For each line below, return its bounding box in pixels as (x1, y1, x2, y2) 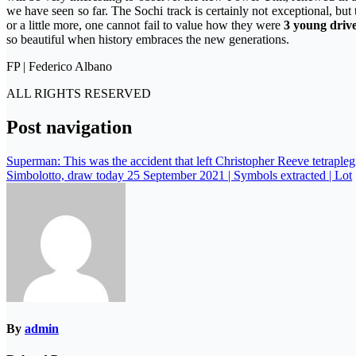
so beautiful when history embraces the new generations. (6, 32, 289, 46)
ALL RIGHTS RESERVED (6, 86, 151, 100)
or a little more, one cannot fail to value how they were (6, 17, 284, 32)
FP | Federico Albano (6, 59, 112, 73)
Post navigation (6, 116, 132, 137)
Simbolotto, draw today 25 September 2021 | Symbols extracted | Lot (6, 168, 352, 182)
